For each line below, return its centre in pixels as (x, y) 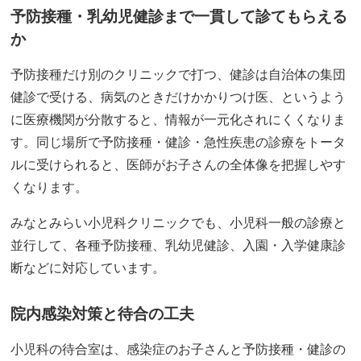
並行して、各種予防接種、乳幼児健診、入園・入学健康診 (178, 246)
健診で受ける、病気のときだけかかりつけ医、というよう (178, 98)
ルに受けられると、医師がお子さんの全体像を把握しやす (178, 165)
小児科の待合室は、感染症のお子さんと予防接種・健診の (178, 350)
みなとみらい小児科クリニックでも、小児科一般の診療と (178, 223)
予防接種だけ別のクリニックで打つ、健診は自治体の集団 (178, 75)
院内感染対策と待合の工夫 (103, 314)
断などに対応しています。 (88, 268)
